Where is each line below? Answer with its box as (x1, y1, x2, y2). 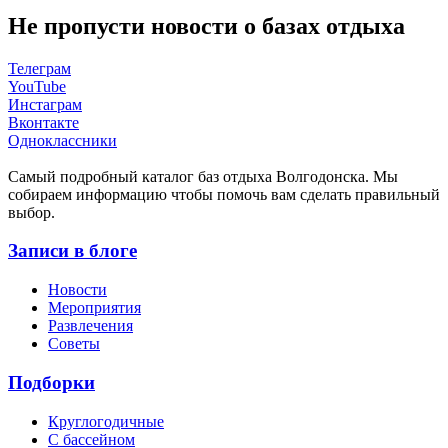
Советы (48, 335, 100, 353)
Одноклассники (8, 131, 117, 149)
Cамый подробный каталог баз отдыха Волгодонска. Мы (8, 167, 398, 185)
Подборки (8, 371, 95, 393)
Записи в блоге (8, 240, 137, 262)
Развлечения (48, 317, 133, 335)
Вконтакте (8, 113, 79, 131)
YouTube (8, 77, 66, 95)
